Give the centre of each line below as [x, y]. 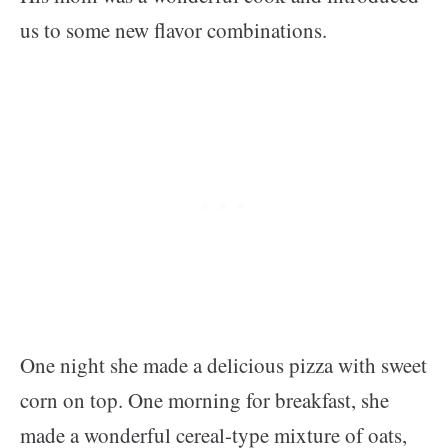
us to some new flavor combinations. [173, 30]
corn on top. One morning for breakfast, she [204, 400]
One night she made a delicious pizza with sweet [223, 365]
